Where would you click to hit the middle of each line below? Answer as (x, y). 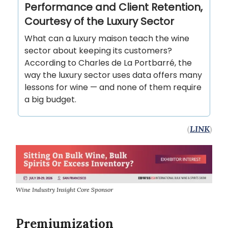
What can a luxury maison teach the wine (107, 39)
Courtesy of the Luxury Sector (99, 22)
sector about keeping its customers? (98, 51)
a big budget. (50, 100)
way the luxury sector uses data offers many (113, 75)
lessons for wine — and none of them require (113, 88)
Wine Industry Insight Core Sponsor (64, 189)
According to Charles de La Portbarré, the (108, 63)
